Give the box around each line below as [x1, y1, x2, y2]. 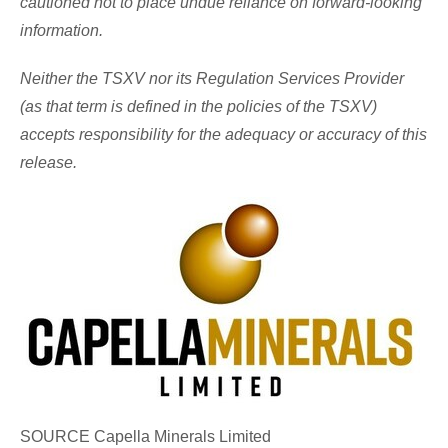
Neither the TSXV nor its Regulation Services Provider [20, 69, 404, 87]
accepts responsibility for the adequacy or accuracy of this [20, 125, 427, 143]
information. [20, 21, 103, 39]
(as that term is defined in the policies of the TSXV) [20, 97, 377, 115]
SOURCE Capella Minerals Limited [20, 427, 271, 445]
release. [20, 153, 77, 171]
